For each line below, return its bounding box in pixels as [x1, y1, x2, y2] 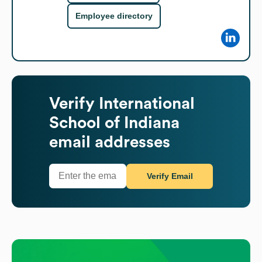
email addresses [49, 133, 170, 150]
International [99, 95, 195, 112]
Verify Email [146, 171, 193, 181]
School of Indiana [49, 114, 180, 131]
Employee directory [75, 11, 153, 21]
